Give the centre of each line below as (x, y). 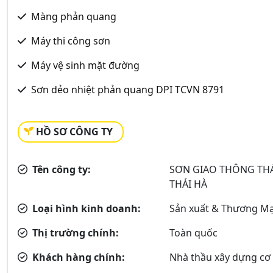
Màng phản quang (74, 16)
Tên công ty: (60, 169)
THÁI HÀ (189, 184)
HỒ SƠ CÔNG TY (74, 131)
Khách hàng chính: (77, 257)
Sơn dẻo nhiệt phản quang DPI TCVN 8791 (128, 89)
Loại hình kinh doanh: (85, 208)
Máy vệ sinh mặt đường (85, 65)
